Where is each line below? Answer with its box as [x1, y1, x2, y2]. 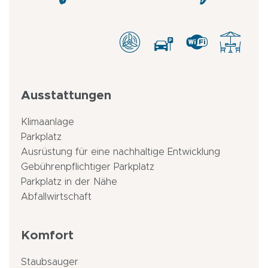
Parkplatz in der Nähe [21, 176, 117, 187]
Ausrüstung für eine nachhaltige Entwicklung [21, 147, 220, 157]
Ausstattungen [21, 89, 111, 102]
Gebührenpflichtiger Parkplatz [21, 162, 154, 172]
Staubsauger [21, 257, 78, 267]
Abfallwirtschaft [21, 191, 92, 202]
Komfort [21, 229, 74, 242]
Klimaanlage [21, 117, 74, 127]
